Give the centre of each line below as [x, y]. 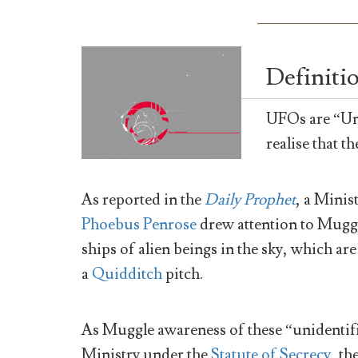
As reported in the [143, 200]
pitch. [183, 274]
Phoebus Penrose [139, 225]
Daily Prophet [250, 200]
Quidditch [127, 274]
